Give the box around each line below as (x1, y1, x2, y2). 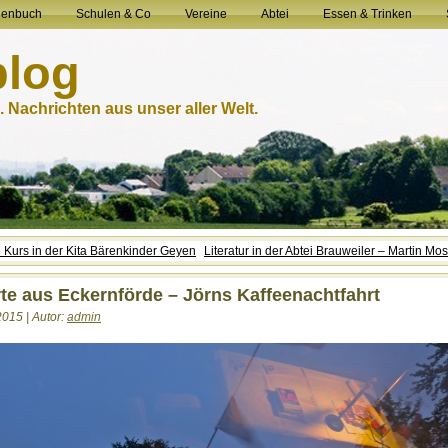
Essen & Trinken (323, 7, 412, 21)
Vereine (185, 7, 227, 21)
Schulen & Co (76, 7, 151, 21)
